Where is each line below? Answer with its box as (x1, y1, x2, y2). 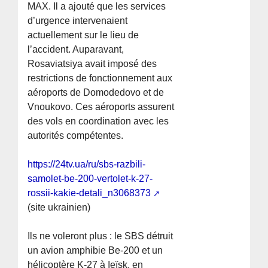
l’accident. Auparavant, (28, 44, 124, 55)
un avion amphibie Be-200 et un (28, 245, 163, 256)
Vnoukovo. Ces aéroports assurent (28, 102, 175, 112)
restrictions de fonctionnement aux (28, 73, 173, 84)
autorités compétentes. (28, 130, 124, 141)
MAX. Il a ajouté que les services (28, 1, 166, 12)
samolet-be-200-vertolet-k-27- (28, 173, 153, 184)
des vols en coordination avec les (28, 116, 169, 127)
